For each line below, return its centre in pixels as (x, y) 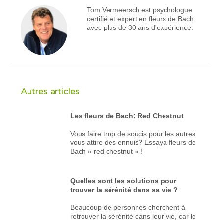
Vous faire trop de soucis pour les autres (133, 133)
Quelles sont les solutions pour (124, 180)
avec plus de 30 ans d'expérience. (140, 27)
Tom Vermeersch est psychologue (139, 10)
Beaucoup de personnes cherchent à (128, 207)
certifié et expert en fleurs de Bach (140, 18)
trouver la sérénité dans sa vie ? (124, 189)
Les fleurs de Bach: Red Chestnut (127, 116)
